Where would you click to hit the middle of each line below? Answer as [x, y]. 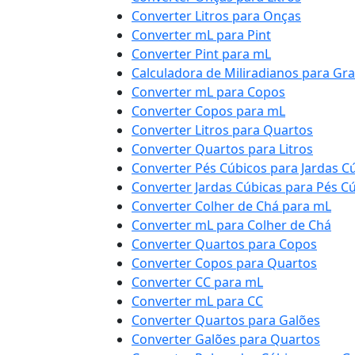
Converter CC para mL [197, 282]
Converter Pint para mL [201, 54]
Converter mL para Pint [201, 35]
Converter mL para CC [197, 301]
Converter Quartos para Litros [222, 149]
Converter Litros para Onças [216, 16]
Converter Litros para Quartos [222, 130]
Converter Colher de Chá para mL [231, 206]
